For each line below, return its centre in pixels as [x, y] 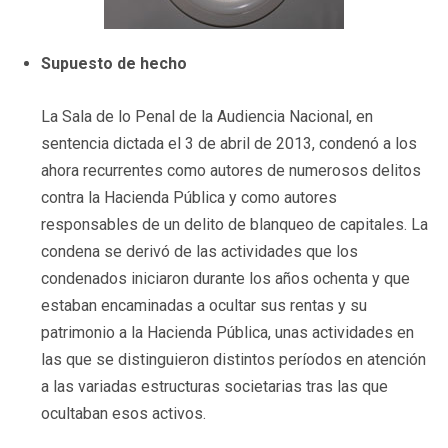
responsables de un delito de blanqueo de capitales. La [234, 224]
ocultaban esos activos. [123, 413]
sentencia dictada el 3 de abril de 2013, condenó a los [229, 143]
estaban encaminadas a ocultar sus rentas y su [204, 305]
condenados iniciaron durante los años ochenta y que [225, 278]
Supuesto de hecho [114, 63]
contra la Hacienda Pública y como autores [189, 197]
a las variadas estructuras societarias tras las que [214, 386]
